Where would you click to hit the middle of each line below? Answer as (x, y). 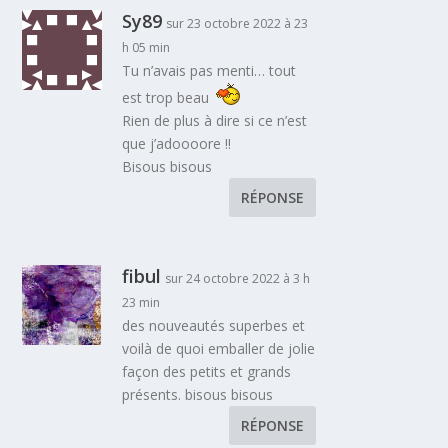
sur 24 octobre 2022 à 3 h (238, 279)
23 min (141, 303)
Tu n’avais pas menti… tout (209, 71)
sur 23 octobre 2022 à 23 (237, 24)
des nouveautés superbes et (214, 326)
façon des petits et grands (207, 372)
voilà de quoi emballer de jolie (219, 349)
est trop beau (168, 98)
